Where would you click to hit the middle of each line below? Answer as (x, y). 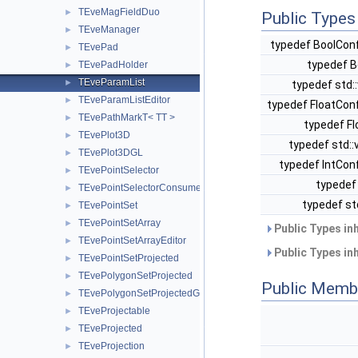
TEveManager (109, 30)
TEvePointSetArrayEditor (132, 241)
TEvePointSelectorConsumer (141, 188)
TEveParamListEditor (124, 100)
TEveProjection (111, 346)
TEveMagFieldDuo (119, 12)
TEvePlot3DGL (111, 153)
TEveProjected (110, 328)
